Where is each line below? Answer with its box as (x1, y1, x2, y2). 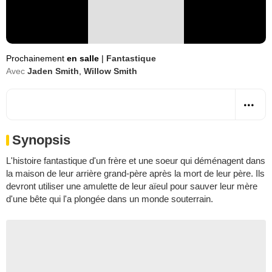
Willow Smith (84, 66, 137, 76)
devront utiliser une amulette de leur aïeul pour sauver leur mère (6, 181, 257, 191)
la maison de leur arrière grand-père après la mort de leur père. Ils (6, 168, 265, 178)
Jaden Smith (27, 66, 79, 76)
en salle (67, 53, 101, 63)
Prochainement (6, 53, 67, 63)
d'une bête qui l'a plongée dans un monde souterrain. (6, 194, 213, 204)
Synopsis (12, 132, 70, 148)
